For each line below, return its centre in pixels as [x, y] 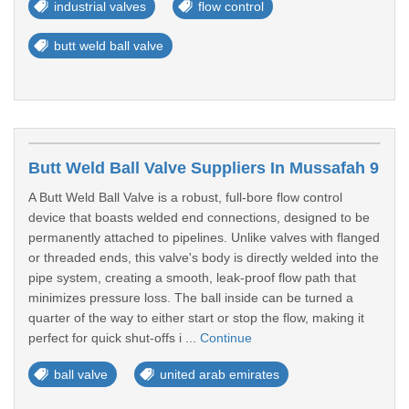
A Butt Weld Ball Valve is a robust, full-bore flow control [185, 197]
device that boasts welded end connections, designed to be [199, 217]
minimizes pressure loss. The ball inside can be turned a [191, 298]
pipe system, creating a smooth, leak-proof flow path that [192, 278]
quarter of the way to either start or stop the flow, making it [196, 318]
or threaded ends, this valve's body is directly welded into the [204, 257]
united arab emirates [220, 374]
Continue [226, 338]
